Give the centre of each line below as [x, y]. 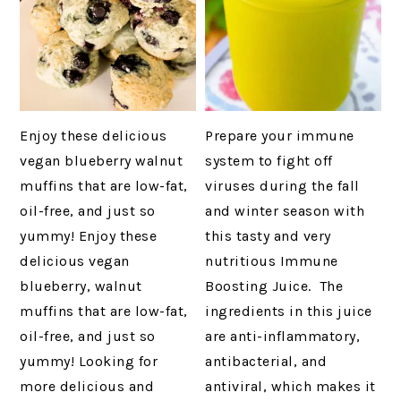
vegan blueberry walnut [102, 161]
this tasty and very [268, 236]
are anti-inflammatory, [283, 337]
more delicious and [87, 387]
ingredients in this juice [289, 311]
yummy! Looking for [89, 362]
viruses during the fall [282, 186]
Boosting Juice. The [274, 286]
